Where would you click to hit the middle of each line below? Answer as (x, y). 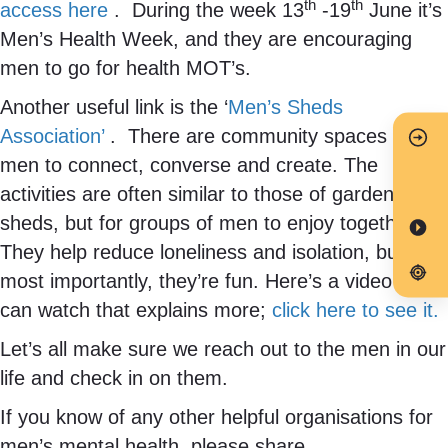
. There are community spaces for (260, 136)
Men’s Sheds (285, 107)
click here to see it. (358, 310)
